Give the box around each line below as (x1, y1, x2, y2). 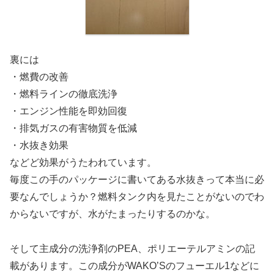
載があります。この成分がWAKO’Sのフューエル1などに (10, 260, 259, 271)
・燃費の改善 (10, 71, 68, 82)
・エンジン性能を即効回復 (10, 105, 127, 116)
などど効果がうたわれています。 (10, 157, 157, 168)
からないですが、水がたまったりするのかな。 (10, 208, 215, 219)
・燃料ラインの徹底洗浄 (10, 88, 117, 99)
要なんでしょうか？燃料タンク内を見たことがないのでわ (10, 191, 264, 202)
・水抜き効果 (10, 139, 68, 150)
